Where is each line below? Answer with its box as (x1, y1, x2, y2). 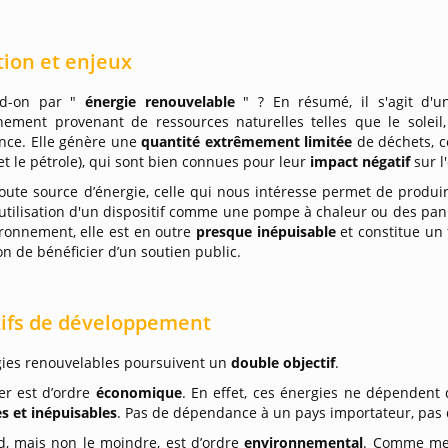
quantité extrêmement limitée (141, 132, 357, 151)
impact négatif (310, 152, 415, 171)
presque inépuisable (196, 222, 341, 241)
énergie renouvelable (85, 92, 244, 111)
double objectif (231, 353, 336, 372)
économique (95, 383, 182, 402)
